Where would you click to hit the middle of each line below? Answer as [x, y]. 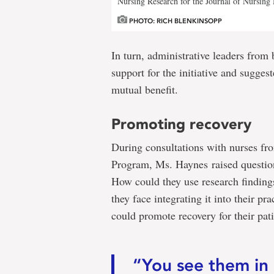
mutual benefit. [145, 90]
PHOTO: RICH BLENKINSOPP [175, 21]
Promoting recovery [181, 124]
